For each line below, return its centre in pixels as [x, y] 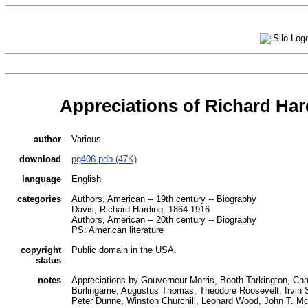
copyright [41, 250]
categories [39, 199]
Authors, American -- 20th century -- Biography [164, 220]
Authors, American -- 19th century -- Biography [164, 199]
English [86, 179]
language [42, 179]
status [48, 261]
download [40, 159]
